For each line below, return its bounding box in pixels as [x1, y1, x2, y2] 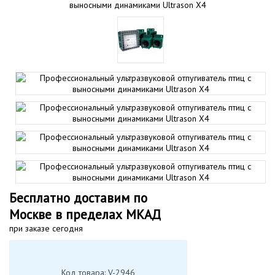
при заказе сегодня [9, 223, 83, 234]
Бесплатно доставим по [9, 190, 147, 206]
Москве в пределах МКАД [9, 206, 161, 223]
